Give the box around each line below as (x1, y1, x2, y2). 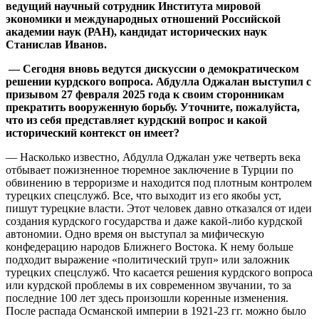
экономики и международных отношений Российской (6, 12, 281, 25)
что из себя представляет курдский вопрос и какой (6, 113, 267, 126)
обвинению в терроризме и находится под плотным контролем (6, 176, 312, 189)
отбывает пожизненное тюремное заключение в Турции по (6, 163, 293, 176)
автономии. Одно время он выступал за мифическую (6, 227, 264, 240)
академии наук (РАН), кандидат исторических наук (6, 25, 267, 38)
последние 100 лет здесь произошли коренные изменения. (6, 291, 288, 304)
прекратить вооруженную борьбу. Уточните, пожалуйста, (6, 100, 300, 113)
